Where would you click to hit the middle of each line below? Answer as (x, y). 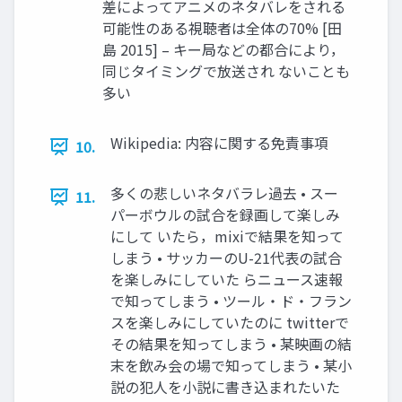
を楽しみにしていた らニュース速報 (227, 279)
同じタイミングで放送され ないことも (226, 71)
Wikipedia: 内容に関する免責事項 (219, 143)
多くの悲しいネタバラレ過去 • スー (224, 193)
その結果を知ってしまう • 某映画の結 (231, 344)
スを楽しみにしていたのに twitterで (230, 322)
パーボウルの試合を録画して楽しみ (225, 214)
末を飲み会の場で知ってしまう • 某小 (231, 365)
